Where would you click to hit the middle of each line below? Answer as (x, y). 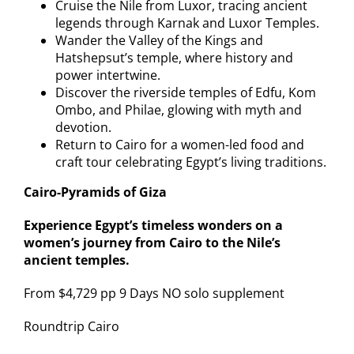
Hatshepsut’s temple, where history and (174, 57)
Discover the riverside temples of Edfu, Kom (185, 92)
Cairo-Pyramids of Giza (95, 192)
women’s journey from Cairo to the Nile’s (152, 242)
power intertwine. (107, 75)
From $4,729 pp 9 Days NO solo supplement (154, 293)
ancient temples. (76, 260)
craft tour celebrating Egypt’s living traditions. (190, 162)
